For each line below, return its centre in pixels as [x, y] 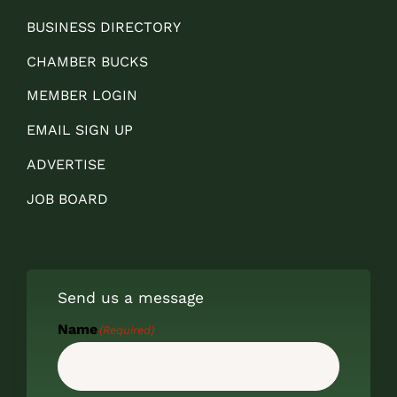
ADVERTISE [66, 165]
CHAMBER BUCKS [87, 61]
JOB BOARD [67, 199]
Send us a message [130, 298]
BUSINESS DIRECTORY [103, 27]
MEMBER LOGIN [82, 96]
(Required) [126, 331]
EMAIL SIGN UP [79, 130]
